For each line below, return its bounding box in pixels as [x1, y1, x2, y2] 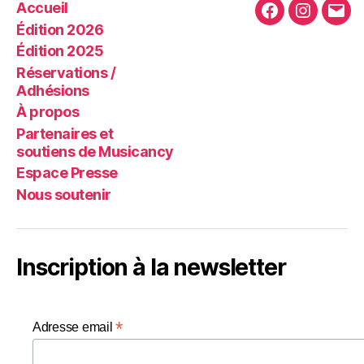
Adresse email [32, 319, 116, 334]
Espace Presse [16, 164, 118, 182]
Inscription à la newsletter [16, 253, 286, 281]
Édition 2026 [16, 20, 104, 38]
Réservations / [16, 63, 116, 81]
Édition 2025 [16, 42, 104, 60]
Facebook [268, 11, 336, 29]
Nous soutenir [16, 185, 111, 203]
